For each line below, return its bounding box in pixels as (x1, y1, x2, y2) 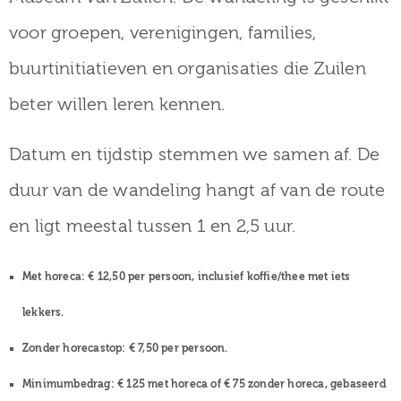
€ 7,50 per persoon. (125, 341, 228, 354)
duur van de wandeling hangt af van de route (9, 179, 386, 200)
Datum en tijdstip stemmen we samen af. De (9, 143, 380, 165)
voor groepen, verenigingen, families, (9, 21, 317, 43)
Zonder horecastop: (22, 341, 126, 354)
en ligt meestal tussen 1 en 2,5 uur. (9, 215, 296, 236)
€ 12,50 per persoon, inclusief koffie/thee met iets (85, 269, 351, 283)
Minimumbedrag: (22, 377, 115, 390)
